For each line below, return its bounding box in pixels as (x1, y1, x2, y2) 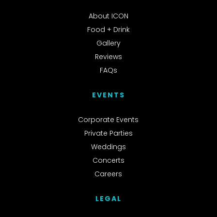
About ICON (88, 11, 128, 21)
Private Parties (84, 128, 133, 139)
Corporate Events (78, 115, 139, 125)
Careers (94, 169, 123, 179)
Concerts (92, 155, 124, 166)
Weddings (91, 142, 126, 152)
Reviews (94, 52, 122, 62)
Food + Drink (87, 25, 130, 35)
